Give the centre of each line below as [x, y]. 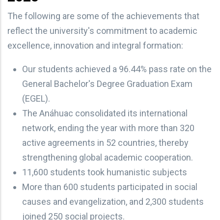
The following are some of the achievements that [103, 16]
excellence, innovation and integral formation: [95, 45]
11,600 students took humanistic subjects [105, 172]
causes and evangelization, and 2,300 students [113, 201]
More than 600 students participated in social [110, 187]
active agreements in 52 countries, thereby [105, 142]
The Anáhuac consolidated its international [105, 113]
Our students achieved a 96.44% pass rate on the [117, 69]
